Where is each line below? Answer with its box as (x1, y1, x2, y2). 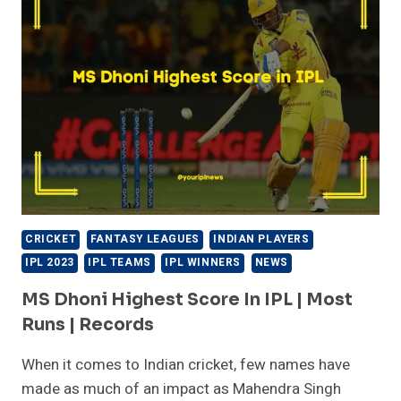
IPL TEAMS (88, 255, 151, 271)
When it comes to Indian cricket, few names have (21, 354, 350, 377)
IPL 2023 (25, 255, 74, 271)
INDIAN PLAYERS (213, 232, 310, 248)
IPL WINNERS (165, 255, 241, 271)
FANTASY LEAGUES (90, 232, 200, 248)
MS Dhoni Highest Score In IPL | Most (21, 289, 353, 311)
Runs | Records (21, 314, 154, 337)
